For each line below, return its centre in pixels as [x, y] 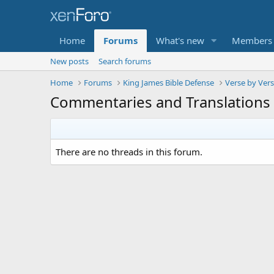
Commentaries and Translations [160, 102]
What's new [180, 40]
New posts [69, 61]
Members [252, 40]
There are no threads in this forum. [129, 152]
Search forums [125, 61]
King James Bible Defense [169, 83]
